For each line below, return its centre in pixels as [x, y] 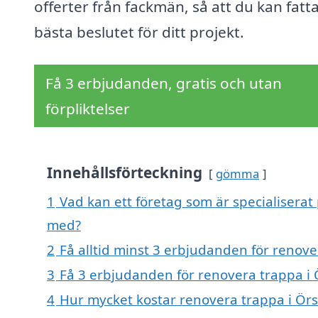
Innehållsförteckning [125, 173]
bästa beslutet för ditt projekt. [139, 32]
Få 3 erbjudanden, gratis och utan [164, 83]
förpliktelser [88, 109]
